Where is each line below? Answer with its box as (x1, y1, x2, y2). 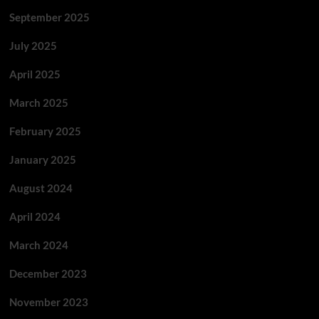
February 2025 (9, 125, 81, 137)
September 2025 (9, 11, 90, 23)
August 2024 (9, 182, 73, 194)
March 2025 (9, 96, 68, 109)
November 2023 (9, 296, 88, 308)
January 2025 (9, 153, 76, 166)
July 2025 (9, 39, 57, 52)
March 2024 (9, 239, 68, 251)
